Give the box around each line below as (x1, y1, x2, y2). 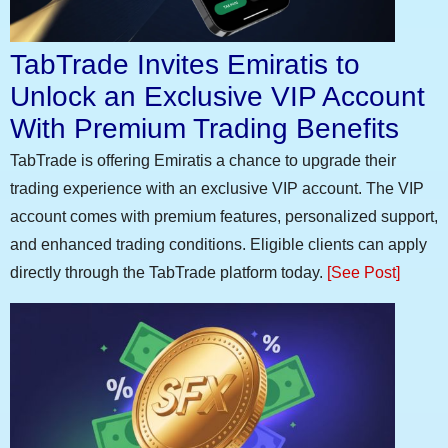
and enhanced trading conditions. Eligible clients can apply (10, 236, 427, 254)
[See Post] (327, 264, 400, 282)
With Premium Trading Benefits (10, 113, 399, 145)
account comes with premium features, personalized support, (10, 208, 438, 226)
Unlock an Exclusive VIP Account (10, 81, 425, 113)
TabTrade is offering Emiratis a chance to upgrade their (10, 152, 396, 170)
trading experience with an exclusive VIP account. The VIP (10, 180, 424, 198)
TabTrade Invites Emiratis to (10, 49, 360, 81)
